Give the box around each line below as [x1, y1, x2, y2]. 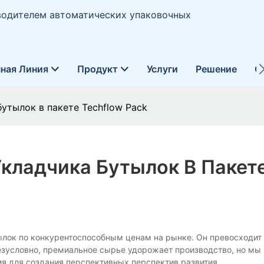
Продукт [77, 62, 118, 75]
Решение [195, 62, 237, 75]
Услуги [146, 62, 178, 75]
